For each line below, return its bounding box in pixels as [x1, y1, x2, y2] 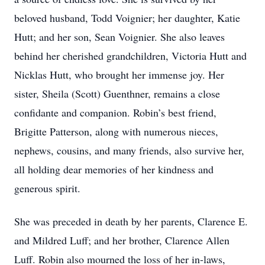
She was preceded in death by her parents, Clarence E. [14, 214, 248, 228]
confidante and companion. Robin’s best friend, [14, 105, 216, 119]
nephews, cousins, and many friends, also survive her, [14, 143, 244, 157]
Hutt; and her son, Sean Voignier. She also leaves [14, 30, 225, 44]
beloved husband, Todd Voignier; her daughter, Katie [14, 11, 240, 25]
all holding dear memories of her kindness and [14, 162, 214, 176]
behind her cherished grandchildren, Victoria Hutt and [14, 49, 247, 63]
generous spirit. [14, 181, 80, 195]
